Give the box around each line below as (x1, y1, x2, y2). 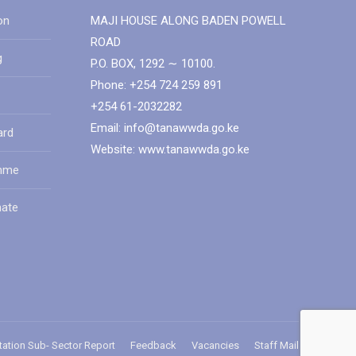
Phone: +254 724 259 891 (90, 78, 222, 92)
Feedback (130, 339, 176, 351)
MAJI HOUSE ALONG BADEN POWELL (90, 14, 286, 28)
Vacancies (192, 339, 239, 351)
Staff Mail (254, 339, 299, 351)
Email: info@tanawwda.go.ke (90, 121, 239, 135)
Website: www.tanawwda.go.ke (90, 142, 250, 157)
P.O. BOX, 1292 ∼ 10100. (90, 56, 215, 71)
